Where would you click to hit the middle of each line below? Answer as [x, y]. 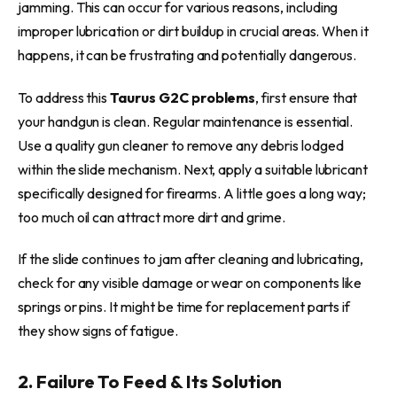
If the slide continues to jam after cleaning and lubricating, [191, 259]
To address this [64, 97]
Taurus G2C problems [183, 97]
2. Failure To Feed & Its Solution [150, 381]
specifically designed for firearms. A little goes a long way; [192, 193]
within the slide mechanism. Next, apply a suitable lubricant [193, 169]
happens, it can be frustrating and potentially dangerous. [187, 54]
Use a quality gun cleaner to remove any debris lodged [181, 145]
